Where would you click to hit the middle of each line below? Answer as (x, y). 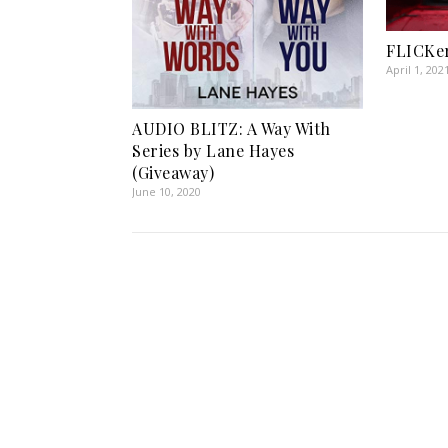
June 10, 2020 (166, 192)
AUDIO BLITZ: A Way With (231, 129)
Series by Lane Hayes (213, 151)
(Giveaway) (173, 173)
